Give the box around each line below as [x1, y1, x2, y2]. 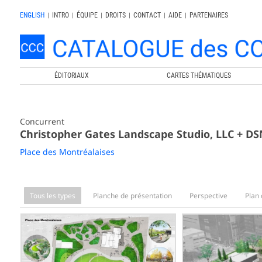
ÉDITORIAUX [54, 71, 89, 80]
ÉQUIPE [76, 11, 98, 19]
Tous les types [29, 190, 75, 201]
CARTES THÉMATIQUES [167, 71, 232, 80]
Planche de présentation [92, 190, 172, 201]
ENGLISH [19, 11, 44, 19]
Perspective [189, 190, 227, 201]
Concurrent [19, 115, 64, 127]
